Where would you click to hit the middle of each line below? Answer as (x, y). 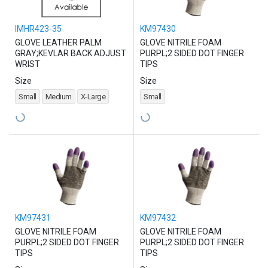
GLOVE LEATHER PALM (58, 43)
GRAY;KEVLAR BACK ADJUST (71, 54)
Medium (58, 97)
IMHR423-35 (38, 29)
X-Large (93, 97)
